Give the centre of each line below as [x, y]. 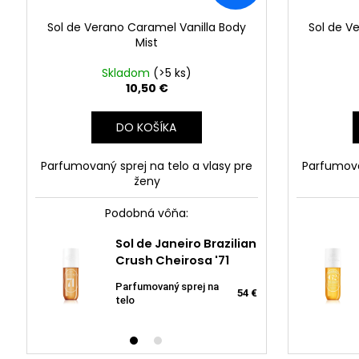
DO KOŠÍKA [147, 127]
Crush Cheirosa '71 [173, 261]
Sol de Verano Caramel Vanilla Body [147, 27]
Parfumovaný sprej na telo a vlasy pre [147, 165]
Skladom [127, 73]
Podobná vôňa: [147, 213]
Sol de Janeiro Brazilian [186, 244]
